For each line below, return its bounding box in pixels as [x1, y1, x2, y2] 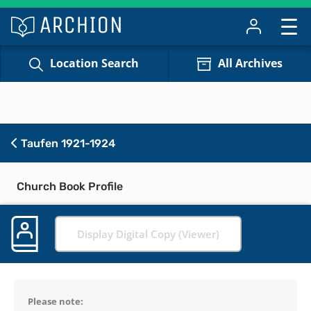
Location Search [50, 56, 140, 72]
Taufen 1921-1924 [18, 136, 115, 150]
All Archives [217, 56, 283, 72]
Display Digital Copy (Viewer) [77, 226, 219, 241]
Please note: [28, 294, 83, 308]
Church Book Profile [17, 179, 123, 193]
